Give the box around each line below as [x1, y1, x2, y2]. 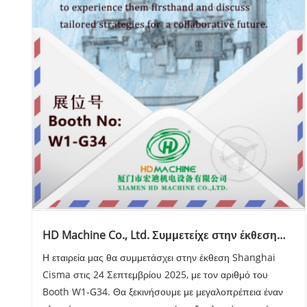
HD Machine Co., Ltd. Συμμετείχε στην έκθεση [42, 228, 278, 243]
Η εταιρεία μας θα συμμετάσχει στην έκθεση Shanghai [42, 251, 276, 265]
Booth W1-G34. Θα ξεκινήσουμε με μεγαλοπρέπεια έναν [42, 285, 284, 299]
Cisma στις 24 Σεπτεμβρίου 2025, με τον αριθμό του [42, 268, 269, 282]
